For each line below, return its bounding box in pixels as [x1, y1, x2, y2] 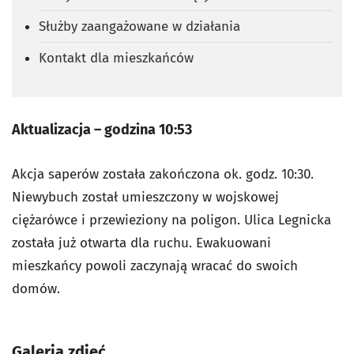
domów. [12, 280, 60, 297]
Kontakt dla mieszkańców [39, 49, 194, 66]
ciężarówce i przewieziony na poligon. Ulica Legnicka [12, 211, 331, 228]
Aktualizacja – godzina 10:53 [12, 120, 192, 138]
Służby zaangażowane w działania [39, 17, 240, 35]
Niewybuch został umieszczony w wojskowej [12, 188, 279, 205]
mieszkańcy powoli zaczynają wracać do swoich [12, 257, 298, 274]
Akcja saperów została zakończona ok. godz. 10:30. [12, 165, 314, 183]
